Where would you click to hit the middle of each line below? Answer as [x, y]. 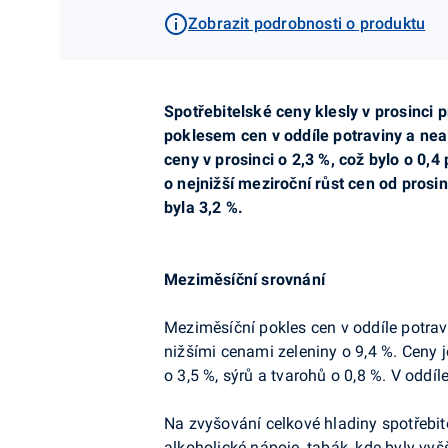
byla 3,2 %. [204, 207]
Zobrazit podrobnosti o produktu [307, 23]
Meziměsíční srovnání [244, 279]
